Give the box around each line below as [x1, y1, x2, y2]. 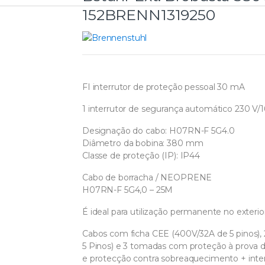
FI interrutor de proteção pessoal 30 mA [82, 81, 245, 92]
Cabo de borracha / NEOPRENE [82, 172, 212, 183]
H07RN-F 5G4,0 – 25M [82, 184, 173, 195]
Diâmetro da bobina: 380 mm [82, 137, 203, 148]
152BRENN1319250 [82, 5, 215, 24]
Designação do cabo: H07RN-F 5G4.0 [82, 125, 235, 136]
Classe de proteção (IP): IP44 [82, 150, 200, 161]
